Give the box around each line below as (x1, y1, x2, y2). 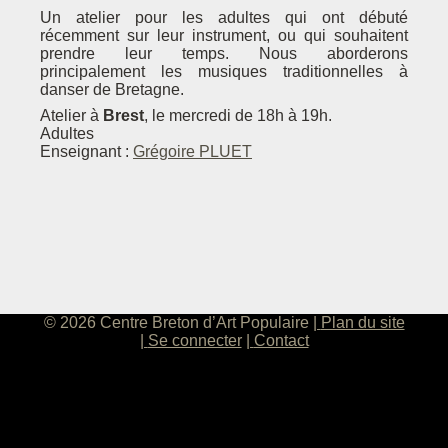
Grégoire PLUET (133, 143, 252, 160)
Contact (253, 332, 309, 349)
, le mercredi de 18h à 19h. (144, 107, 332, 124)
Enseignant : (40, 143, 133, 160)
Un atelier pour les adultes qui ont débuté (40, 9, 408, 26)
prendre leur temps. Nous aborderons (40, 45, 408, 62)
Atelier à (40, 107, 103, 124)
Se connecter (147, 332, 242, 349)
